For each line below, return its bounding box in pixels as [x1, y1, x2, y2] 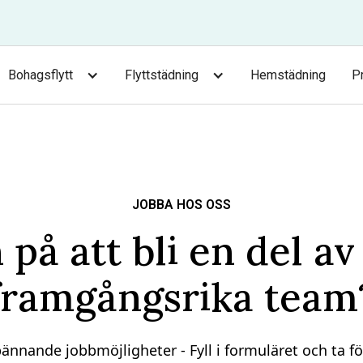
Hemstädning [250, 66, 326, 83]
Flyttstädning [124, 66, 199, 83]
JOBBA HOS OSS [132, 197, 231, 212]
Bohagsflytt [7, 66, 73, 83]
